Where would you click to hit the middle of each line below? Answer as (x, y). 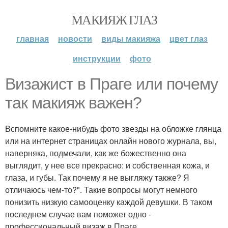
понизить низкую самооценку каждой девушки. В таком (109, 202)
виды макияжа (131, 38)
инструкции (97, 58)
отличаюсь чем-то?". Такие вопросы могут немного (101, 190)
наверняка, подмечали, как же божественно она (96, 153)
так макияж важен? (73, 103)
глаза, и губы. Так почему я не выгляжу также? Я (97, 177)
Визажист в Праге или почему (111, 84)
